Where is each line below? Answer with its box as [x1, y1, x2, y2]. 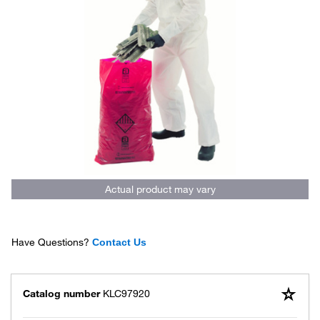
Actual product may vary [104, 183, 216, 196]
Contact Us [92, 236, 146, 248]
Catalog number [23, 287, 100, 300]
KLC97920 [103, 287, 150, 300]
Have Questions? [11, 236, 89, 249]
